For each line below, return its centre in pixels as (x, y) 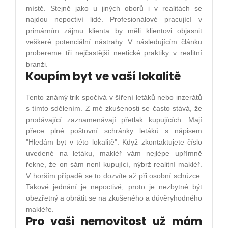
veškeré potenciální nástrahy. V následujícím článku (114, 42)
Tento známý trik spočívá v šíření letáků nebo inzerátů (114, 97)
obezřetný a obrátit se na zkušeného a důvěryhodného (114, 198)
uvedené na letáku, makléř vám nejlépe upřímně (114, 153)
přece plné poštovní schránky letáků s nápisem (114, 131)
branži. (37, 64)
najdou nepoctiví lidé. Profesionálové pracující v (114, 20)
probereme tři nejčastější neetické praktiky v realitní (114, 53)
